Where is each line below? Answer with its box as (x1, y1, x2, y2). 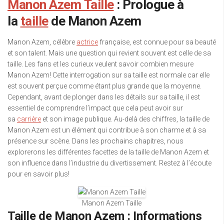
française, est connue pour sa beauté (98, 38, 216, 46)
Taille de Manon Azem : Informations (7, 209, 202, 223)
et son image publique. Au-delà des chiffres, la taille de (41, 115, 209, 123)
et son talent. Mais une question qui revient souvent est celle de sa (7, 49, 211, 57)
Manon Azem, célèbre (7, 38, 76, 46)
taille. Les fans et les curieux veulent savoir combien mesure (7, 60, 193, 68)
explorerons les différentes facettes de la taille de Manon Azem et (7, 148, 209, 156)
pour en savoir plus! (7, 170, 69, 178)
